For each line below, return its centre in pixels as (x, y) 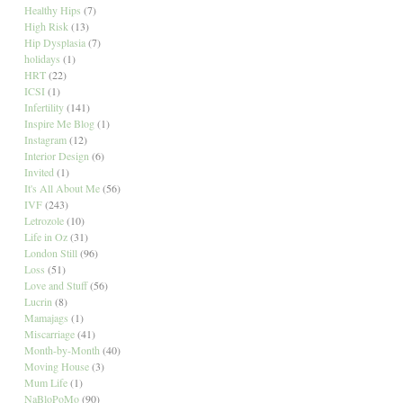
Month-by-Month (62, 349)
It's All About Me (62, 188)
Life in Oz (45, 236)
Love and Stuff (55, 285)
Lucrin (38, 301)
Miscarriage (49, 333)
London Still (50, 252)
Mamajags (46, 317)
